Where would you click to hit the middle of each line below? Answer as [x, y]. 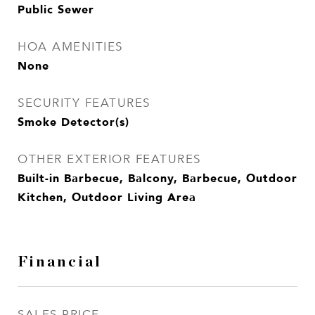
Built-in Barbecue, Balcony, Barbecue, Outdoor [157, 178]
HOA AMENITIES [70, 47]
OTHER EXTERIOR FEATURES [109, 159]
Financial [60, 262]
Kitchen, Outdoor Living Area [107, 197]
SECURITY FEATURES [84, 103]
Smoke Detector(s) [73, 122]
